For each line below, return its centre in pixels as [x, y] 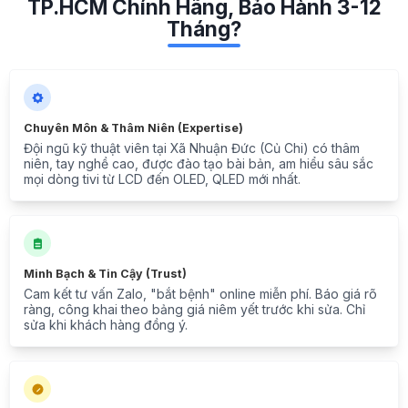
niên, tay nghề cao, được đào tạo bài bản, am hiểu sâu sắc [199, 164]
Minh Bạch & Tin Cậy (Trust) [105, 274]
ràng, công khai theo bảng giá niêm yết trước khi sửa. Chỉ [194, 310]
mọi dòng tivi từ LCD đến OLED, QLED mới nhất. [162, 179]
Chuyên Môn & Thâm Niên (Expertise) [133, 128]
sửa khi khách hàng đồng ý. [106, 325]
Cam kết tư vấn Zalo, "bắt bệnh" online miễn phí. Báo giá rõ [200, 294]
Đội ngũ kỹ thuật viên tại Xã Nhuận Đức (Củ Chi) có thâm [192, 148]
